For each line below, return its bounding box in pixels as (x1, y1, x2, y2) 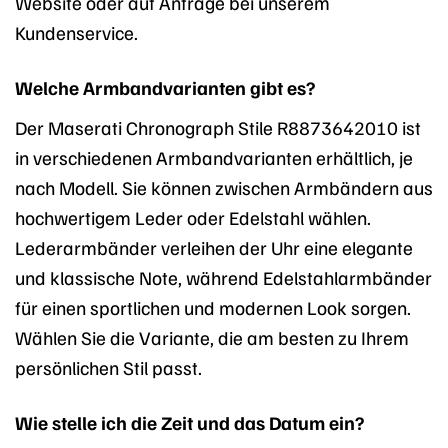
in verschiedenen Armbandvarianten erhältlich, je (15, 144, 413, 169)
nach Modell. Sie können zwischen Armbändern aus (15, 174, 433, 199)
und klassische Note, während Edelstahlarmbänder (15, 264, 432, 289)
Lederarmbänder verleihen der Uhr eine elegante (15, 234, 413, 259)
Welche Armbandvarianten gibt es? (15, 75, 315, 100)
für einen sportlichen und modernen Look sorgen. (15, 294, 411, 319)
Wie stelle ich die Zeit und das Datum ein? (15, 409, 364, 434)
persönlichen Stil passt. (15, 354, 202, 379)
